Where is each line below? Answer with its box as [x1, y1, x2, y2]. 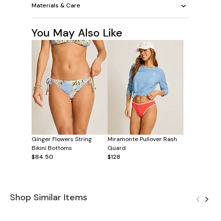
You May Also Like [32, 25, 122, 40]
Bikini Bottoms [32, 144, 72, 152]
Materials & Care [32, 1, 80, 10]
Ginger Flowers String [32, 135, 92, 144]
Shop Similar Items [10, 191, 87, 204]
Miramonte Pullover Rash [108, 135, 177, 144]
